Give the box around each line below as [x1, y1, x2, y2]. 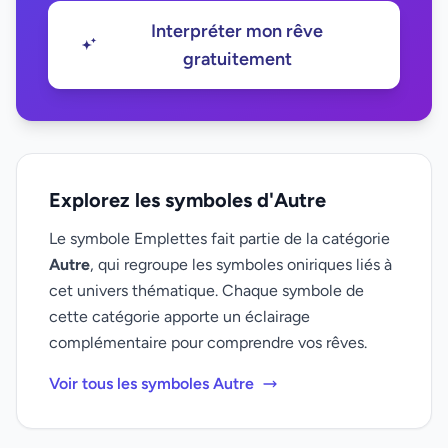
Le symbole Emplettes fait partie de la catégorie [49, 229, 390, 248]
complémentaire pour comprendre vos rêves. [49, 333, 367, 352]
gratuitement [182, 48, 292, 70]
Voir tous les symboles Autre [49, 374, 254, 393]
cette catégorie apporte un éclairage [49, 307, 310, 326]
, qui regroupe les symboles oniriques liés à [90, 255, 392, 274]
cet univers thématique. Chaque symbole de [49, 281, 364, 300]
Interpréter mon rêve [151, 20, 324, 42]
